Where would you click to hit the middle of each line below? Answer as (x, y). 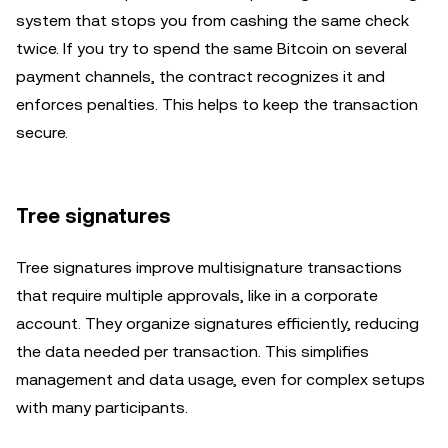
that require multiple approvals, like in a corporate (197, 295)
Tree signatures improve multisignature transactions (209, 267)
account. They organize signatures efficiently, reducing (217, 323)
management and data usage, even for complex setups (220, 379)
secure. (42, 132)
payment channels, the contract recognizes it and (200, 76)
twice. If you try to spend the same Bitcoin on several (211, 48)
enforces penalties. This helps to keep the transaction (217, 104)
